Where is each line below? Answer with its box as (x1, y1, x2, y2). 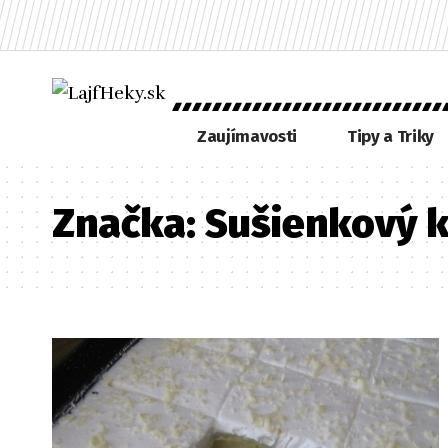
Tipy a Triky (346, 125, 434, 147)
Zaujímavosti (197, 125, 297, 147)
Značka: (52, 200, 205, 248)
